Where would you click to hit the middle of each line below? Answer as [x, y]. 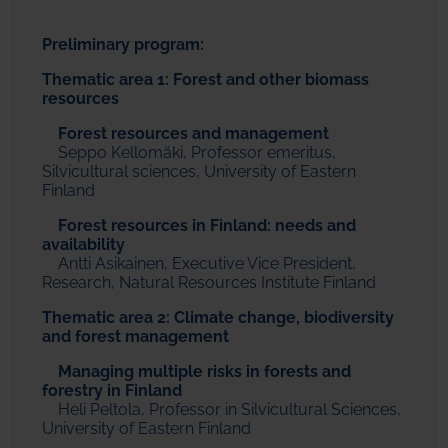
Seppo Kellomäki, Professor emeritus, [189, 153]
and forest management [135, 337]
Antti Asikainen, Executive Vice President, [199, 264]
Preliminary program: [125, 45]
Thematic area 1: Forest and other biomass [205, 80]
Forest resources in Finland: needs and [199, 226]
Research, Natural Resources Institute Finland [209, 283]
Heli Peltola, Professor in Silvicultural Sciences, [221, 410]
